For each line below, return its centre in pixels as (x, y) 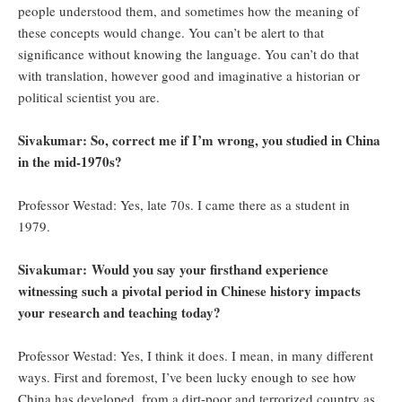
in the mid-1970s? (70, 162)
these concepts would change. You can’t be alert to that (171, 33)
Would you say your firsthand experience (210, 270)
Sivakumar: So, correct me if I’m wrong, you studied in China (199, 140)
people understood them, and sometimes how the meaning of (188, 11)
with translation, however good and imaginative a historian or (189, 76)
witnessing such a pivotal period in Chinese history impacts (189, 291)
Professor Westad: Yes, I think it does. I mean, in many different (196, 356)
